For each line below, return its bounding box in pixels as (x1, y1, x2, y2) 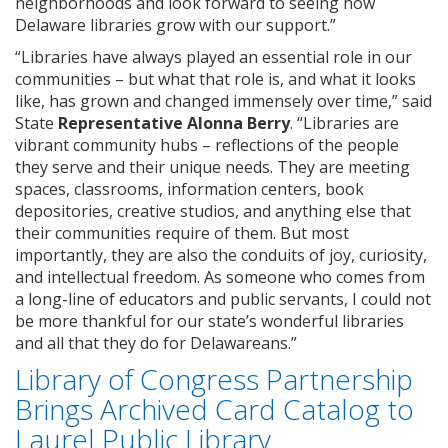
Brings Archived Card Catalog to (15, 390, 414, 428)
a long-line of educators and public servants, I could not (15, 288, 431, 310)
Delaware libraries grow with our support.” (15, 14, 336, 36)
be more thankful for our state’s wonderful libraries (15, 310, 404, 332)
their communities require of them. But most (15, 222, 349, 244)
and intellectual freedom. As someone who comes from (15, 266, 425, 288)
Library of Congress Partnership (15, 360, 413, 398)
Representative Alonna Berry (58, 112, 290, 134)
